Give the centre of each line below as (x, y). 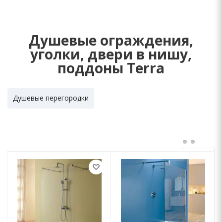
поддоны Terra (111, 68)
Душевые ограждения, (111, 40)
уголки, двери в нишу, (111, 54)
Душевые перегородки (51, 98)
